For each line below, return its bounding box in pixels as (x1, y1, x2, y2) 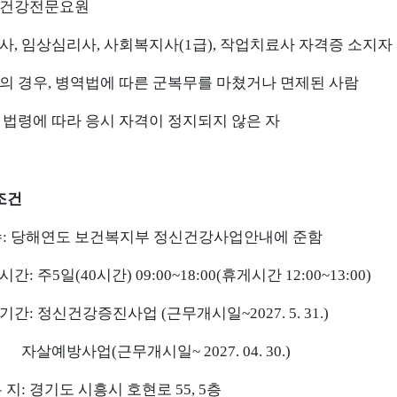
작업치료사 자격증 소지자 (220, 36, 393, 53)
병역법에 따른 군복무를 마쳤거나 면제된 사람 (55, 74, 359, 91)
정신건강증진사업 (37, 305, 161, 322)
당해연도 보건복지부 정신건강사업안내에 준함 (11, 229, 323, 245)
